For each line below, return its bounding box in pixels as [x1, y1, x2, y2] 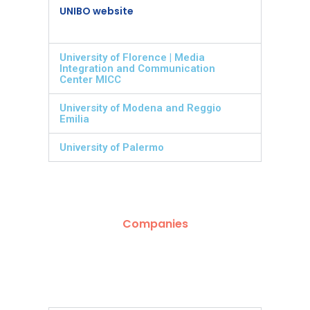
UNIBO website [60, 3, 134, 18]
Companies [122, 215, 188, 232]
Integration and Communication [60, 62, 215, 75]
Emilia [60, 112, 89, 125]
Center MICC [60, 73, 121, 86]
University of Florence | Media [60, 51, 205, 64]
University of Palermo [60, 140, 164, 154]
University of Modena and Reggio [60, 101, 221, 114]
